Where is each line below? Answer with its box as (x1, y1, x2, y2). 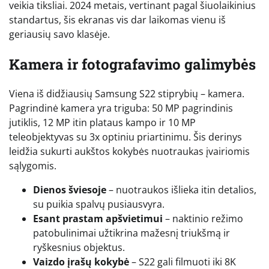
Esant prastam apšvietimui (33, 212, 163, 226)
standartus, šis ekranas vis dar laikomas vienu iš (9, 13, 226, 26)
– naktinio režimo (163, 212, 243, 226)
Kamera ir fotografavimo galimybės (9, 54, 256, 74)
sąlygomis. (9, 159, 56, 173)
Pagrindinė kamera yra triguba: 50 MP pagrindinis (9, 101, 233, 115)
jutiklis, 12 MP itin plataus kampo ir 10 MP (9, 116, 196, 130)
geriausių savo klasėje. (9, 27, 110, 41)
